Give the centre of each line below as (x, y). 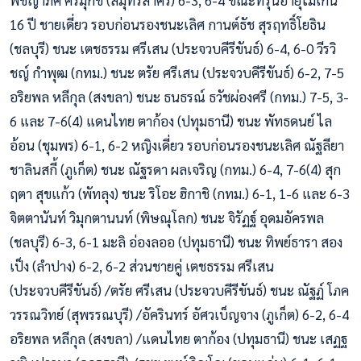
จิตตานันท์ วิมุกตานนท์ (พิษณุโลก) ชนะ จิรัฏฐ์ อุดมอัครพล (167, 218)
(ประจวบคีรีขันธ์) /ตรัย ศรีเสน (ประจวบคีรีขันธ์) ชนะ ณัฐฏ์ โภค (179, 290)
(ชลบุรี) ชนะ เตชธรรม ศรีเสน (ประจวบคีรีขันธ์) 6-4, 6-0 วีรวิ (173, 49)
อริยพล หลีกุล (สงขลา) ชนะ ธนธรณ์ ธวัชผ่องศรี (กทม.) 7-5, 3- (179, 97)
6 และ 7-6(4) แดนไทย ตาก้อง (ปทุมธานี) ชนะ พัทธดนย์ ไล (171, 121)
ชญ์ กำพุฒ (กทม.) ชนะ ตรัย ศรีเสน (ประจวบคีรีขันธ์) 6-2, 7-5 (177, 73)
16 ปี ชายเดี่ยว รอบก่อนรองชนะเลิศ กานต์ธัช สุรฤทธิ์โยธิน (168, 25)
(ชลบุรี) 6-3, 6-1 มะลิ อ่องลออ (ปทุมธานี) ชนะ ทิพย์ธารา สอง (176, 242)
